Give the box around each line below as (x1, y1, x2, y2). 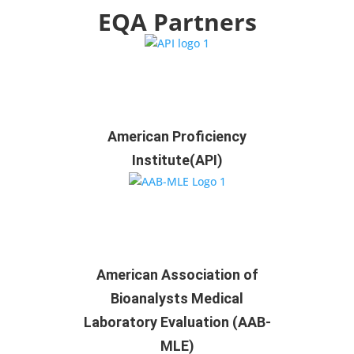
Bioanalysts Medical (111, 290, 243, 307)
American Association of (96, 266, 258, 283)
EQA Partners (97, 6, 257, 38)
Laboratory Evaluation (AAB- (83, 314, 271, 330)
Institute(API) (131, 152, 223, 168)
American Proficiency (107, 128, 247, 145)
